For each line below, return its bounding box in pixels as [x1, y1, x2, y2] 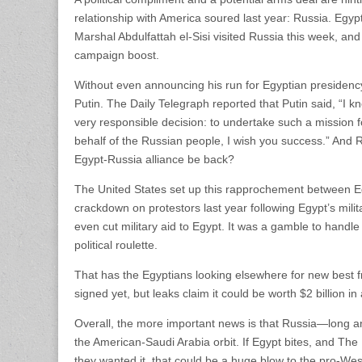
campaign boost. [74, 48, 159, 61]
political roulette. [74, 238, 158, 251]
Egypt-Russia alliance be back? [74, 153, 234, 166]
